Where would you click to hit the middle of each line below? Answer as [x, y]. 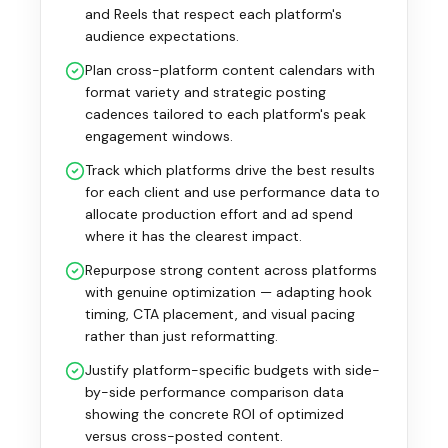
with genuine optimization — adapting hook [228, 292]
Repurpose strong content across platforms [231, 270]
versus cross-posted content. [184, 436]
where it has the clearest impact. [193, 236]
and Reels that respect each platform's [213, 14]
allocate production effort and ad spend [219, 214]
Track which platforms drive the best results [230, 170]
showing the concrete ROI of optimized [214, 414]
